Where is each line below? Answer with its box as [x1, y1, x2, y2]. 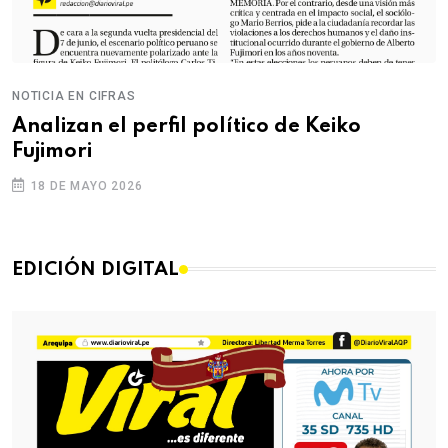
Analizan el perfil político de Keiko [12, 116, 361, 137]
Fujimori [12, 141, 92, 162]
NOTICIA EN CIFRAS [12, 88, 136, 103]
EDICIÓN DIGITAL [12, 259, 179, 279]
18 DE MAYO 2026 [26, 178, 143, 193]
